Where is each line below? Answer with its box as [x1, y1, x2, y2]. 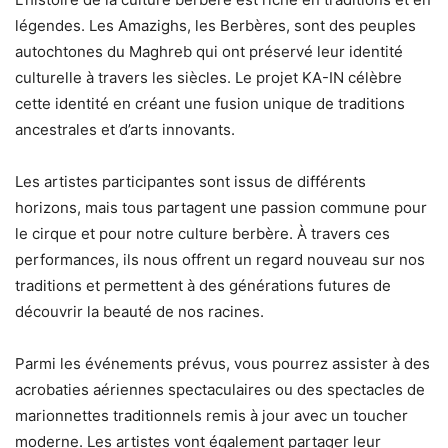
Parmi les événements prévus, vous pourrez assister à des [15, 354, 430, 374]
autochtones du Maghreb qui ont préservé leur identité [15, 42, 403, 62]
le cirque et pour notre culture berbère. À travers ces [15, 224, 390, 244]
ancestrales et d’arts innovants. [15, 120, 235, 140]
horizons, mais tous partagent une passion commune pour [15, 198, 427, 218]
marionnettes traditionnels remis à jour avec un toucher [15, 406, 408, 426]
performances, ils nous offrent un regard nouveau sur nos [15, 250, 425, 270]
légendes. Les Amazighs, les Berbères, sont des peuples [15, 16, 416, 36]
